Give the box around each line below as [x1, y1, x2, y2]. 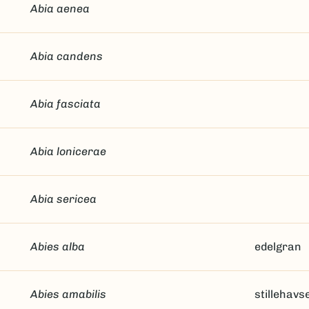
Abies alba [30, 240, 85, 253]
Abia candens [30, 50, 103, 63]
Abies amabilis [30, 288, 106, 301]
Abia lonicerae [30, 145, 106, 158]
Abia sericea [30, 192, 97, 206]
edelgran [255, 240, 302, 253]
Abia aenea [30, 2, 90, 15]
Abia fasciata [30, 97, 101, 110]
